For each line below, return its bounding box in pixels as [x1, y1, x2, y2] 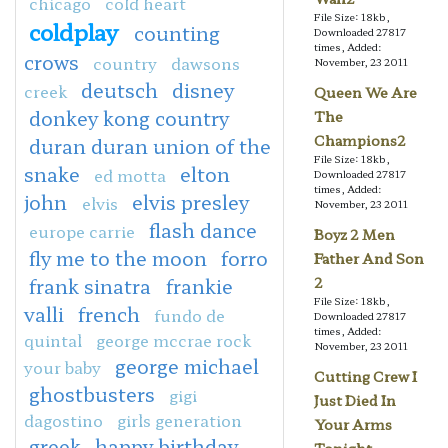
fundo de [154, 302, 225, 327]
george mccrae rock [96, 327, 251, 352]
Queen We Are [313, 82, 417, 103]
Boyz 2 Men [313, 224, 395, 245]
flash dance [149, 215, 257, 244]
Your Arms [313, 414, 392, 435]
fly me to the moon [29, 243, 207, 272]
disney [172, 75, 234, 104]
